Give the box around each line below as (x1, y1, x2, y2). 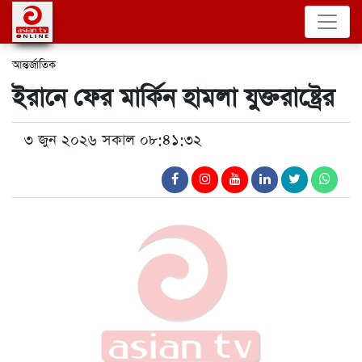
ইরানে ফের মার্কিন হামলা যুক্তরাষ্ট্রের (12, 82, 335, 116)
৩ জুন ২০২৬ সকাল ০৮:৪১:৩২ (24, 130, 202, 150)
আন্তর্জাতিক (12, 57, 56, 73)
